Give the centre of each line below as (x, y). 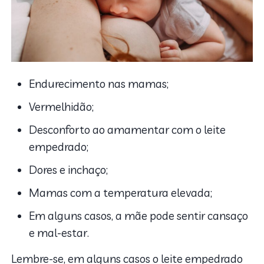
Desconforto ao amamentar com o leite (128, 129)
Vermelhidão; (62, 106)
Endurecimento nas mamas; (99, 83)
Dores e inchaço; (69, 169)
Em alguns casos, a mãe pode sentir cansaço (139, 215)
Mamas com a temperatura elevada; (121, 192)
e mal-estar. (59, 232)
